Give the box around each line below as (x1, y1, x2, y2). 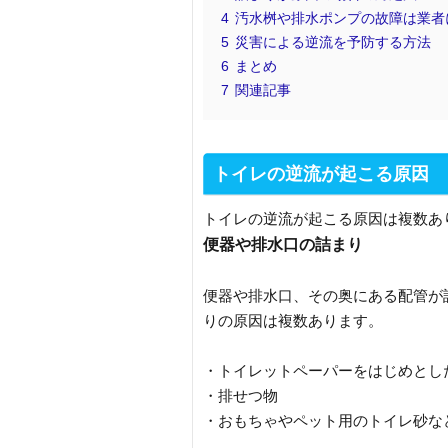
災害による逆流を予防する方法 (235, 35, 431, 50)
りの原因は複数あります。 (203, 312, 383, 329)
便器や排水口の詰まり (203, 235, 363, 253)
